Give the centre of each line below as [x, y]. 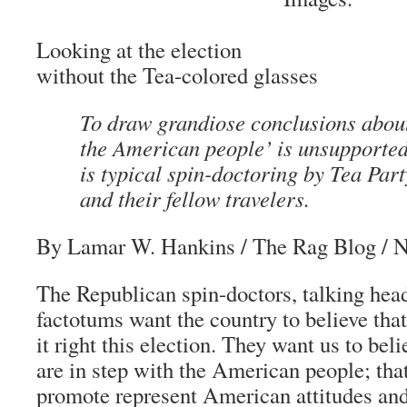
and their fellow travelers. [195, 199]
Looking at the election [139, 50]
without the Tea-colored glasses [177, 75]
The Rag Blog [312, 246]
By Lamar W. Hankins [139, 246]
